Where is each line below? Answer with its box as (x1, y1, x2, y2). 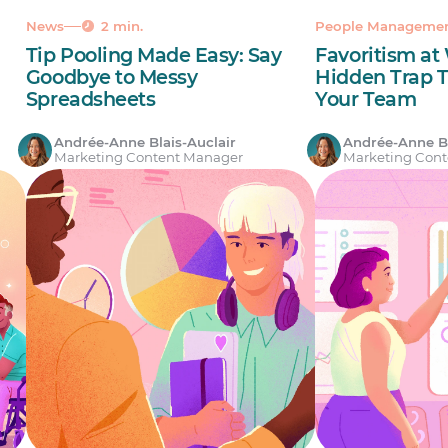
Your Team (315, 87, 417, 112)
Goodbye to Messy (25, 65, 198, 90)
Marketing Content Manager (53, 149, 243, 166)
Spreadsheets (25, 87, 156, 112)
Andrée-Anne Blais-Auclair (53, 134, 236, 151)
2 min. (101, 17, 144, 34)
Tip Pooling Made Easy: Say (25, 43, 282, 68)
